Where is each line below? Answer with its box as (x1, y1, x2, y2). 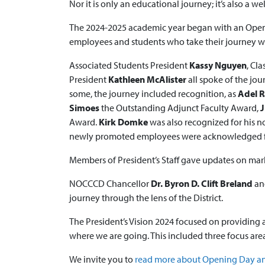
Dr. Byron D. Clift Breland (151, 177, 254, 189)
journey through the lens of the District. (69, 192, 223, 203)
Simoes (69, 102, 101, 114)
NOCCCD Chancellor (69, 177, 151, 189)
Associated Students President (69, 59, 189, 71)
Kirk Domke (99, 116, 150, 128)
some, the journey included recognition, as (69, 88, 238, 99)
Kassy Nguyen (189, 59, 247, 71)
